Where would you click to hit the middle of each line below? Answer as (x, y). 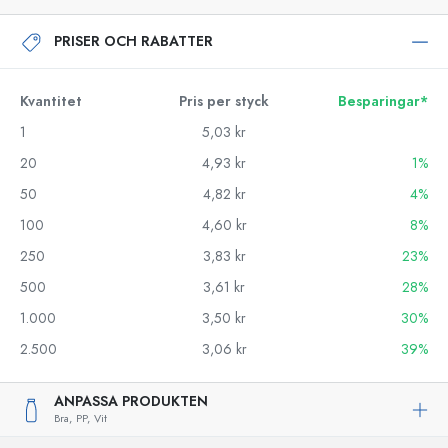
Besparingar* (383, 101)
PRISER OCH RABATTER (133, 41)
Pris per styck (224, 101)
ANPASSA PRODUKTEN (131, 401)
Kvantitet (51, 101)
